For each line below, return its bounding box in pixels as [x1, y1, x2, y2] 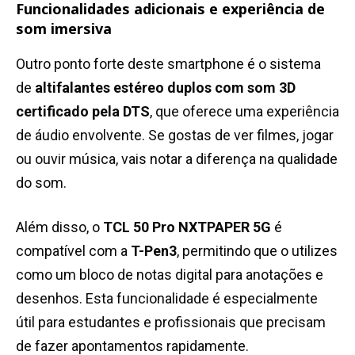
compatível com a [16, 242, 131, 260]
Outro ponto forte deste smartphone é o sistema [16, 55, 321, 73]
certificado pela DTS [16, 103, 150, 120]
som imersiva [16, 19, 112, 39]
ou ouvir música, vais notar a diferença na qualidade [16, 151, 338, 168]
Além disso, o [16, 219, 103, 236]
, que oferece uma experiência [150, 103, 339, 120]
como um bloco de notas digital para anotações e [16, 266, 323, 284]
